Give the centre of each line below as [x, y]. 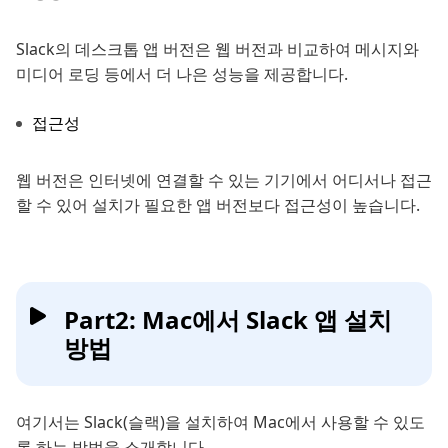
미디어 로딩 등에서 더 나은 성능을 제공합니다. [182, 73]
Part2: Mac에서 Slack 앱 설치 [228, 319]
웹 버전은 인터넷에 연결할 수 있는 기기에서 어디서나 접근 [224, 179]
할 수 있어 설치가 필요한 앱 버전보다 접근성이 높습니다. [218, 204]
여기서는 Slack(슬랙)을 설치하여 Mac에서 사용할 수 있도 [220, 421]
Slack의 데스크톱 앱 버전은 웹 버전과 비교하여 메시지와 [217, 48]
